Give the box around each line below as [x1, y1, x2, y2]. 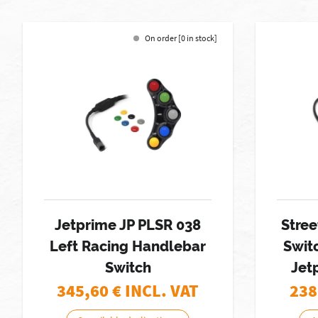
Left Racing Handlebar [50, 238, 206, 255]
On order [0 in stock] [145, 33, 217, 43]
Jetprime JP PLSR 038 [55, 216, 201, 234]
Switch [104, 259, 151, 276]
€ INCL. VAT [112, 280, 199, 302]
